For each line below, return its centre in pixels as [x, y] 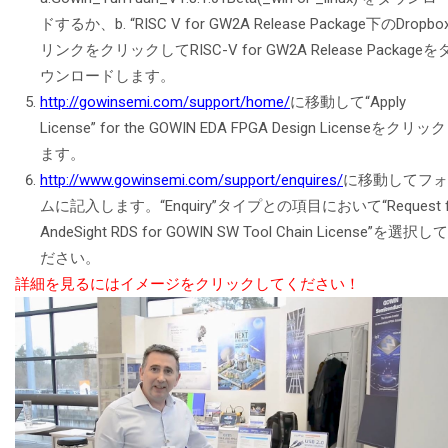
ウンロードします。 [107, 75]
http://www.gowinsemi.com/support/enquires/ [191, 179]
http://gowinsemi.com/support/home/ [165, 101]
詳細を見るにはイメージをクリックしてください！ [187, 283]
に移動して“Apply [348, 101]
